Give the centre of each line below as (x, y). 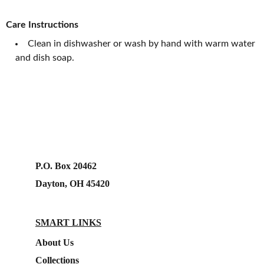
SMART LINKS (68, 222)
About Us (55, 242)
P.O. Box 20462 (66, 166)
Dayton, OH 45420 (72, 184)
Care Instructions (42, 25)
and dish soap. (45, 58)
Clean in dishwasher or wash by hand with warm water (141, 44)
